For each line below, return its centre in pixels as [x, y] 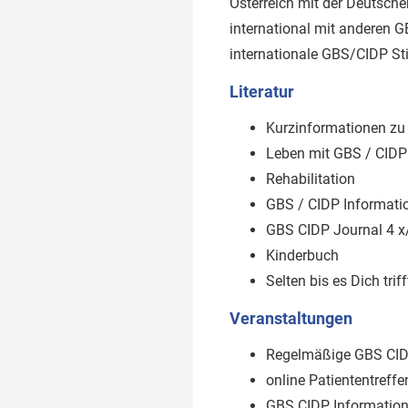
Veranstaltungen [291, 318]
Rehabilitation [311, 178]
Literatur [262, 91]
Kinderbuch [302, 255]
